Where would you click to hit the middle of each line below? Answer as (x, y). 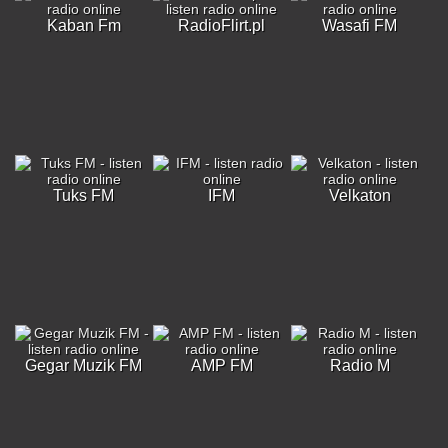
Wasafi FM (360, 25)
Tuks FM (84, 195)
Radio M (359, 365)
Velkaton (359, 195)
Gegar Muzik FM (84, 365)
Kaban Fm (83, 25)
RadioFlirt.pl (222, 25)
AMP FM (221, 365)
